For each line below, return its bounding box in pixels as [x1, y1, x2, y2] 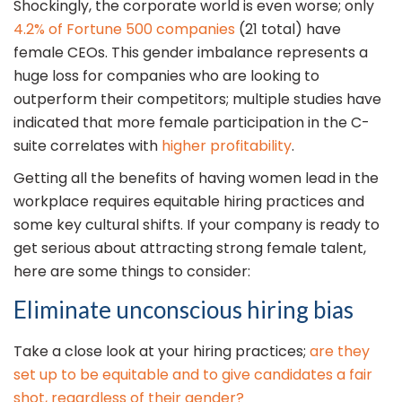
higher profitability [162, 135, 292, 157]
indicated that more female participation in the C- [13, 112, 370, 134]
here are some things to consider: [13, 261, 250, 283]
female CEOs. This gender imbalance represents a [13, 42, 368, 64]
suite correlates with [13, 135, 162, 157]
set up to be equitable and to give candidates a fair [13, 364, 372, 386]
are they [310, 341, 370, 363]
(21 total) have [235, 19, 341, 40]
